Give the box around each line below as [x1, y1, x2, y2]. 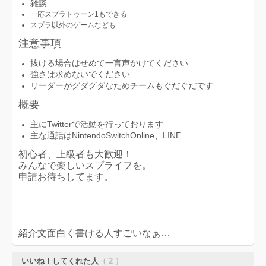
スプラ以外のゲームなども [30, 21, 116, 29]
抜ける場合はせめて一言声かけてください [30, 58, 188, 68]
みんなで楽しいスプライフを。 [18, 160, 151, 170]
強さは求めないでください [30, 69, 130, 79]
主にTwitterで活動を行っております [30, 119, 163, 129]
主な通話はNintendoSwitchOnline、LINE [30, 131, 181, 140]
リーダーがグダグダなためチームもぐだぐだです [30, 81, 213, 90]
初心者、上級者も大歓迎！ [18, 149, 132, 159]
